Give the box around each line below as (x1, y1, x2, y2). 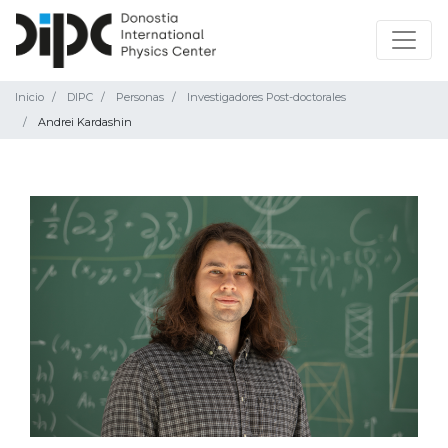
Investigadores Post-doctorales (187, 89, 346, 104)
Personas (116, 89, 164, 104)
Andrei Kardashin (38, 114, 132, 129)
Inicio (15, 89, 44, 104)
